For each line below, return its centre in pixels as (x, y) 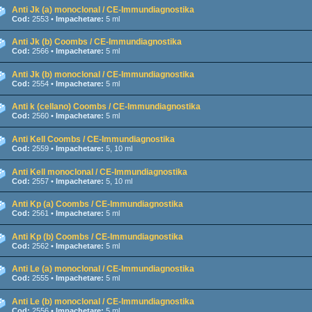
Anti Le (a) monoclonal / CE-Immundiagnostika (103, 269)
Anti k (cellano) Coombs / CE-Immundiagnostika (106, 107)
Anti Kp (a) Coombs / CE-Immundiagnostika (97, 204)
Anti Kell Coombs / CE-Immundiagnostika (93, 139)
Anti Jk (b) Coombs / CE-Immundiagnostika (97, 42)
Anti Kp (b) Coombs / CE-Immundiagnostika (97, 236)
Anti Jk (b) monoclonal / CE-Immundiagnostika (103, 74)
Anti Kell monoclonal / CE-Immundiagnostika (100, 172)
